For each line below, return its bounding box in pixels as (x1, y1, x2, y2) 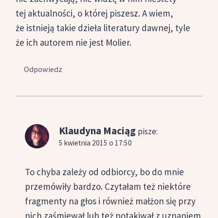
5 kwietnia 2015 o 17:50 (59, 138, 132, 147)
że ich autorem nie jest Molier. (16, 36, 131, 49)
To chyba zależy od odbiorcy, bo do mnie (25, 166, 184, 178)
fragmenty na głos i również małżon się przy (25, 195, 196, 207)
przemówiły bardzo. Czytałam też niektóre (25, 181, 191, 193)
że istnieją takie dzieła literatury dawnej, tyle (16, 22, 190, 34)
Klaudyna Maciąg (59, 124, 136, 137)
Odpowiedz (24, 64, 63, 74)
